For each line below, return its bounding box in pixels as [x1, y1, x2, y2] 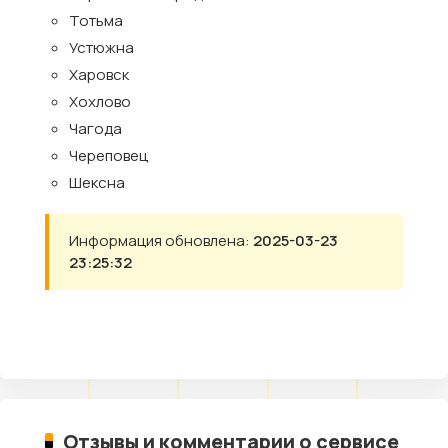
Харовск [69, 64, 129, 85]
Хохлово [69, 91, 131, 112]
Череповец [69, 145, 148, 166]
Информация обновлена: [69, 230, 253, 251]
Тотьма [69, 10, 123, 31]
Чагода [69, 118, 122, 139]
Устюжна [69, 37, 134, 58]
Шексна [69, 172, 125, 193]
